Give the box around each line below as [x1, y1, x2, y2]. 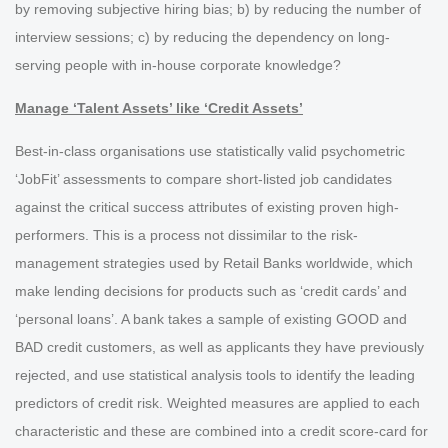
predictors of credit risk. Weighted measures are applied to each [15, 395, 420, 412]
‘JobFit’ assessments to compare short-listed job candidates [15, 171, 392, 188]
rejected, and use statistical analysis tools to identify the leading [15, 367, 415, 384]
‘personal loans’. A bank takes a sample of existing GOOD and [15, 311, 407, 328]
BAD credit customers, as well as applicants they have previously [15, 339, 424, 356]
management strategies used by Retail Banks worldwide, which [15, 255, 413, 272]
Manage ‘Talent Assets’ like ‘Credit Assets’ [15, 100, 303, 117]
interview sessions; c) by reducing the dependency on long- [15, 29, 390, 46]
